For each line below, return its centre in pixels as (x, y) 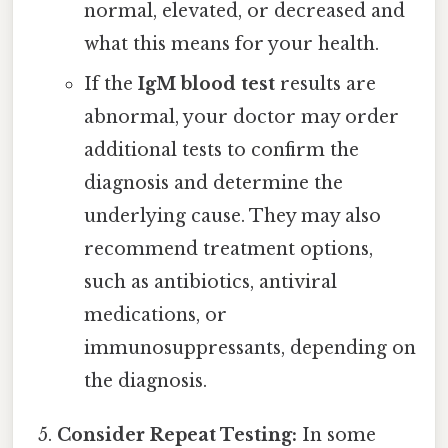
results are (325, 84)
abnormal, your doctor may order (241, 117)
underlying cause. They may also (232, 216)
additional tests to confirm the (221, 150)
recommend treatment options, (228, 249)
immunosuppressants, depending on (249, 348)
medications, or (155, 315)
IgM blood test (206, 84)
